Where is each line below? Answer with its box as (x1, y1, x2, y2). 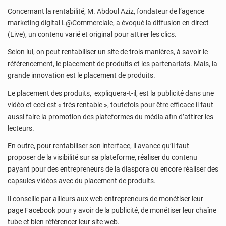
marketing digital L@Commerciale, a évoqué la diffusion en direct (8, 18, 209, 27)
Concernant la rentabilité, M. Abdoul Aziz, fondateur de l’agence (8, 7, 204, 15)
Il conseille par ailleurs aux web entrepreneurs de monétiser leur (8, 194, 203, 203)
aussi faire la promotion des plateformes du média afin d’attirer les (8, 112, 213, 121)
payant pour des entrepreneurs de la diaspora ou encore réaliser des (8, 165, 218, 174)
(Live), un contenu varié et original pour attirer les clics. (8, 30, 177, 38)
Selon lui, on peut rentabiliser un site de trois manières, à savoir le (8, 48, 208, 56)
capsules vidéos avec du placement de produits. (8, 177, 157, 185)
